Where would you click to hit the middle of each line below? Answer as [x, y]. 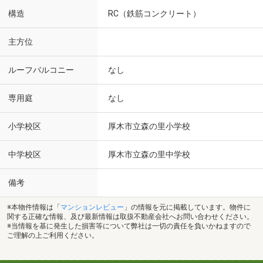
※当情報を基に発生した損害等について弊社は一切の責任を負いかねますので [129, 226]
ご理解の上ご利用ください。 [53, 235]
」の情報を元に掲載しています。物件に [187, 207]
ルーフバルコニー [41, 70]
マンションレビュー [92, 207]
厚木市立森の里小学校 [149, 126]
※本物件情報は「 [34, 207]
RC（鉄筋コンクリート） [154, 14]
